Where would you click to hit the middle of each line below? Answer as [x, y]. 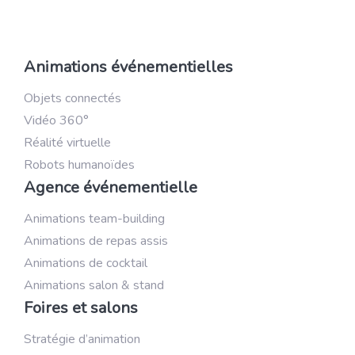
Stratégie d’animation [82, 339]
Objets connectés [73, 98]
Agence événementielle [111, 187]
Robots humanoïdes [79, 164]
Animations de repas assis [96, 240]
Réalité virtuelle [67, 142]
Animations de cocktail [86, 263]
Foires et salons [81, 307]
